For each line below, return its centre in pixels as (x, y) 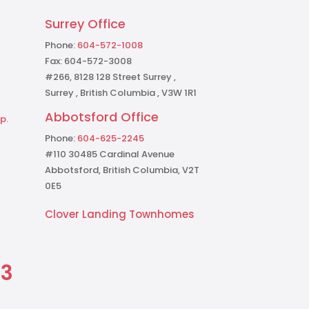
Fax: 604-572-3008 (89, 61)
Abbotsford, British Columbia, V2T (122, 170)
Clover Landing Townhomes (120, 214)
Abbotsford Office (102, 117)
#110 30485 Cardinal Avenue (110, 154)
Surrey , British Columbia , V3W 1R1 (121, 93)
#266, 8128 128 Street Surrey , (111, 77)
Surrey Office (86, 24)
